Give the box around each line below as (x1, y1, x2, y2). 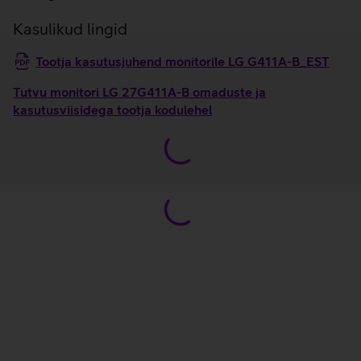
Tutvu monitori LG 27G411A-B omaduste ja (13, 85, 266, 99)
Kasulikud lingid (13, 19, 127, 38)
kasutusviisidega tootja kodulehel (13, 102, 212, 117)
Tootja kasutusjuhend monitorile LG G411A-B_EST (35, 54, 330, 68)
